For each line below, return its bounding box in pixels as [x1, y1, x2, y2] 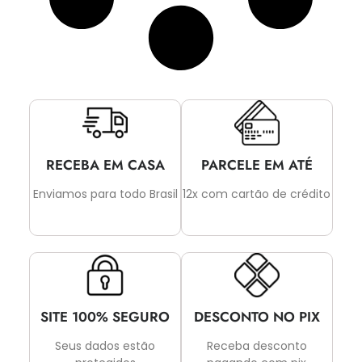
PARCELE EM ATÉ [200, 154, 313, 175]
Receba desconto [206, 338, 307, 355]
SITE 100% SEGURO [40, 307, 170, 327]
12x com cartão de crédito [183, 185, 331, 202]
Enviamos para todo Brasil [32, 185, 178, 202]
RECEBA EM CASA [45, 154, 165, 175]
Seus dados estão [55, 338, 156, 355]
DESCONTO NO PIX [193, 307, 320, 327]
